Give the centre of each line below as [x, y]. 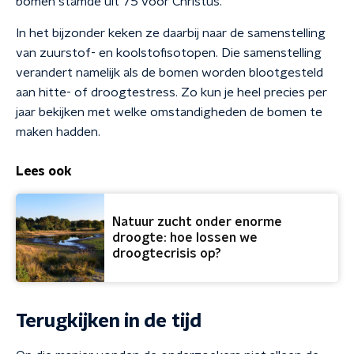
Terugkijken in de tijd [109, 322]
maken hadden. [58, 132]
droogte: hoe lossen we [185, 238]
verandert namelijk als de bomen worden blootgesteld [169, 73]
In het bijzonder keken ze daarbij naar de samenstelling [171, 33]
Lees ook [44, 171]
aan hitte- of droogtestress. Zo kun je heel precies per [171, 92]
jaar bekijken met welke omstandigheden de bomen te [169, 112]
